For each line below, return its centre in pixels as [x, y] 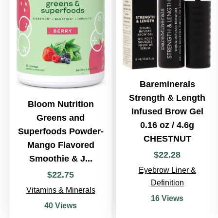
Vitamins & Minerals [61, 190]
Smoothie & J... [61, 159]
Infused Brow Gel [167, 112]
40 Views [61, 206]
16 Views [167, 199]
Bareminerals [167, 84]
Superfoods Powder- [61, 132]
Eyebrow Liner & [167, 170]
